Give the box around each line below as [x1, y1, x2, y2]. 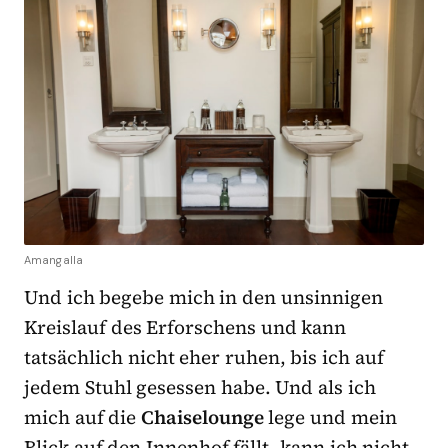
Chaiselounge [140, 403, 264, 430]
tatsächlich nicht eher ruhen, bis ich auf [24, 343, 384, 370]
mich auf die [24, 403, 141, 430]
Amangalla [24, 252, 83, 267]
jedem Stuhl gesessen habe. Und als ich [24, 373, 376, 400]
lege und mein [263, 403, 397, 430]
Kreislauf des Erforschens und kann [24, 313, 347, 340]
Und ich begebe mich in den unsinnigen [24, 283, 383, 310]
